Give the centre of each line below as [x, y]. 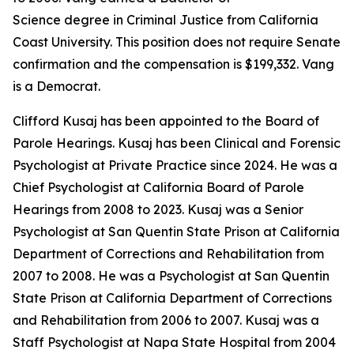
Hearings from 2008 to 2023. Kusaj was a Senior [158, 209]
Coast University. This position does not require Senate [177, 42]
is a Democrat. [56, 86]
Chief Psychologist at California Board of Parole [158, 187]
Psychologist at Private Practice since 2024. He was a [175, 165]
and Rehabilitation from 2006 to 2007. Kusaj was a [166, 320]
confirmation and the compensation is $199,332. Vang [173, 64]
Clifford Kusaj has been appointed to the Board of [166, 121]
